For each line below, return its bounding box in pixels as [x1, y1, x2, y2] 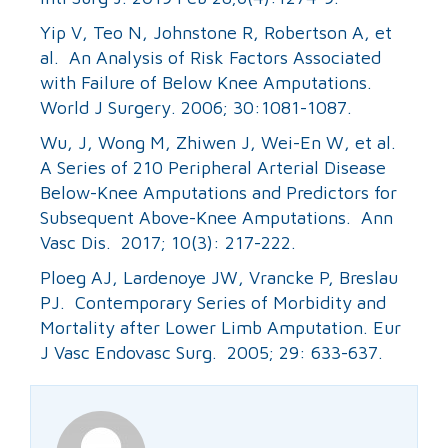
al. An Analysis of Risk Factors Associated [40, 46, 381, 68]
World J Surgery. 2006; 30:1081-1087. [40, 96, 352, 118]
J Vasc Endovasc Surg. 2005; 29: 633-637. [40, 341, 383, 363]
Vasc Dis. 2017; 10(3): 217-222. [40, 231, 296, 253]
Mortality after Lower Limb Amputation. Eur [40, 316, 401, 338]
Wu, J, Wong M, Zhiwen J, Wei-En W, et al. [40, 131, 401, 153]
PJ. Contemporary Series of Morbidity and [40, 291, 386, 313]
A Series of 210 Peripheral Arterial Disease [40, 156, 386, 178]
